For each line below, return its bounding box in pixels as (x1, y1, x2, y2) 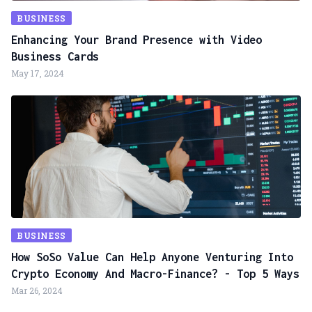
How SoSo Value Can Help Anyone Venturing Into (11, 251, 293, 263)
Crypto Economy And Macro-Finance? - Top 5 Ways (11, 267, 299, 280)
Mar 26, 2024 (11, 285, 63, 296)
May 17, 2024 (11, 68, 64, 79)
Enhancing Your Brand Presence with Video (11, 33, 262, 46)
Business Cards (11, 50, 99, 63)
